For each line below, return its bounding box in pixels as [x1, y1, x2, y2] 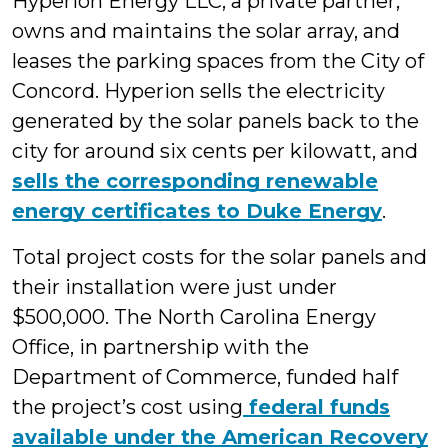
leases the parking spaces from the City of [12, 49, 424, 73]
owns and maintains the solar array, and [12, 19, 400, 43]
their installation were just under [12, 275, 337, 299]
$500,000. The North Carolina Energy [12, 305, 376, 329]
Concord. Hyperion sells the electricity [12, 79, 385, 103]
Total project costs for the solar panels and [12, 245, 427, 269]
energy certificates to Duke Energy [12, 199, 382, 223]
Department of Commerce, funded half [12, 365, 398, 389]
